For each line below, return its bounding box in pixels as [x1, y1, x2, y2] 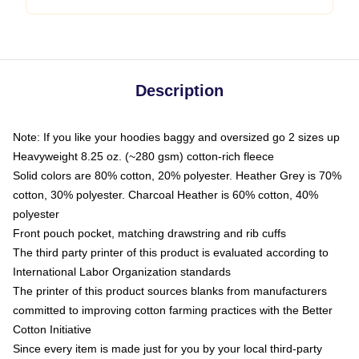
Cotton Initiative [13, 323, 91, 336]
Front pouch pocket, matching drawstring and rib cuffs [13, 227, 286, 240]
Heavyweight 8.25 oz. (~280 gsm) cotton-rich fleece [13, 150, 274, 163]
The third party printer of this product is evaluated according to [13, 246, 329, 259]
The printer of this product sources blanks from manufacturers [13, 284, 327, 297]
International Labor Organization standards [13, 265, 231, 278]
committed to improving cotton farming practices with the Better [13, 304, 333, 317]
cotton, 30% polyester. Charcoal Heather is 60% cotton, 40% [13, 188, 318, 201]
